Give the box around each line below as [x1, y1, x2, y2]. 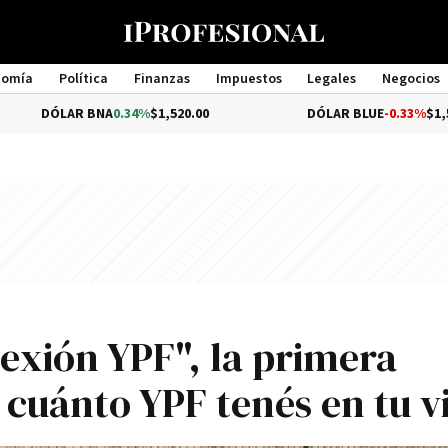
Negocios [382, 70, 441, 88]
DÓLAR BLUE [216, 105, 294, 123]
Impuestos [215, 70, 282, 88]
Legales [307, 70, 357, 88]
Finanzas [133, 70, 190, 88]
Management [182, 88, 266, 106]
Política [58, 70, 108, 88]
